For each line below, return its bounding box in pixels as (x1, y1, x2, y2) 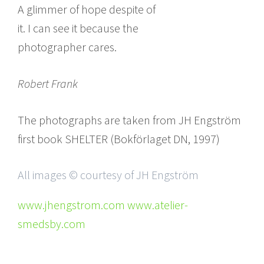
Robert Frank (18, 75, 78, 91)
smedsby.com (18, 216, 85, 231)
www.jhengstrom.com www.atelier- (18, 197, 188, 212)
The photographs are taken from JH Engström (18, 112, 241, 127)
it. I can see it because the (18, 20, 138, 35)
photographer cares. (18, 39, 117, 54)
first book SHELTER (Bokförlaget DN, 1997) (18, 131, 220, 146)
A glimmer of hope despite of (18, 1, 156, 16)
